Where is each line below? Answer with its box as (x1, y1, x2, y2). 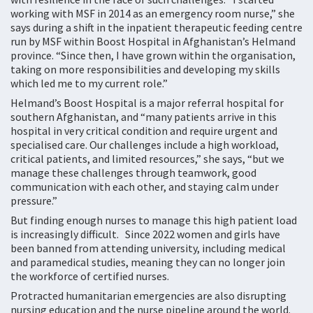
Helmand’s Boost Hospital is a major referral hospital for (10, 95, 284, 110)
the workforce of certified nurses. (10, 268, 173, 283)
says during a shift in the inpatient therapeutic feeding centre (10, 20, 303, 34)
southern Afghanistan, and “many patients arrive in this (10, 109, 277, 124)
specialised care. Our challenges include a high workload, (10, 137, 279, 152)
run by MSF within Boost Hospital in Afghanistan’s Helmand (10, 34, 296, 48)
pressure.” (10, 193, 61, 208)
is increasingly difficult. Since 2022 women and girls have (10, 226, 280, 241)
